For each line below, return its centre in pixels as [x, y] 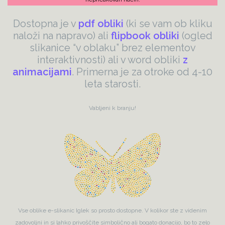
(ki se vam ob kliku [168, 24]
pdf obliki [101, 24]
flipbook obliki [145, 36]
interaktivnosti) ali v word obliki [110, 60]
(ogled [196, 36]
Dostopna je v [45, 24]
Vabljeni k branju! [113, 108]
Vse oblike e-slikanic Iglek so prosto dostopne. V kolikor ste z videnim [113, 211]
